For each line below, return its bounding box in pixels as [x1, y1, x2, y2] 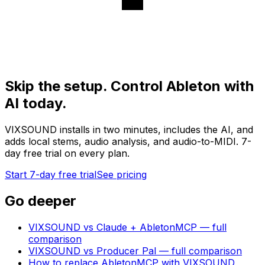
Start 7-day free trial [5, 168, 96, 180]
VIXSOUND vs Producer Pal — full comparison [28, 244, 242, 257]
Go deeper [5, 192, 76, 209]
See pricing [96, 168, 147, 180]
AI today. [5, 94, 67, 112]
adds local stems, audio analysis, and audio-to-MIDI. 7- [5, 135, 251, 147]
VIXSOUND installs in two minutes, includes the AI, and [5, 123, 253, 135]
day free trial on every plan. [5, 147, 130, 159]
